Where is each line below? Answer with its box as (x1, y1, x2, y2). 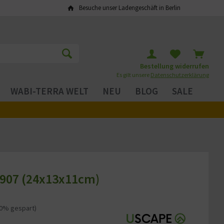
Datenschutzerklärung (150, 71, 209, 78)
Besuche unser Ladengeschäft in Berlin (78, 3, 180, 12)
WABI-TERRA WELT (10, 85, 88, 97)
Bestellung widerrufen (140, 61, 209, 70)
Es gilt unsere (116, 71, 150, 78)
